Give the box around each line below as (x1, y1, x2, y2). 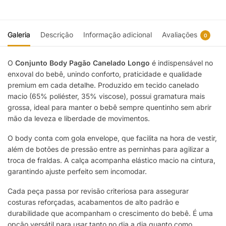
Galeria (8, 30, 30, 39)
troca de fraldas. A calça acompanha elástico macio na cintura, (8, 155, 215, 164)
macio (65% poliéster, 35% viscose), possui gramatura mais (8, 91, 205, 100)
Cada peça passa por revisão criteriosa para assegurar (8, 186, 189, 195)
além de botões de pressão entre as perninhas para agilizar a (8, 144, 209, 153)
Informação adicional (83, 30, 152, 39)
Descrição (40, 30, 73, 39)
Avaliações (162, 30, 197, 39)
